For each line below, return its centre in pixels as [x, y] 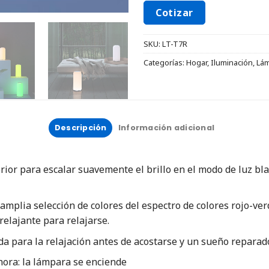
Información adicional [166, 128]
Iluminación [232, 63]
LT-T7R [175, 44]
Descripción [80, 128]
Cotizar [174, 13]
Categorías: [165, 63]
